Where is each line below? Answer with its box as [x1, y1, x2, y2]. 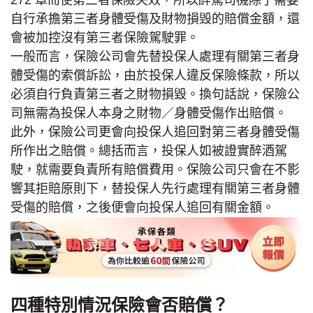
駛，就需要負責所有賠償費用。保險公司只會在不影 [10, 162, 300, 177]
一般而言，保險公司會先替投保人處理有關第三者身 [10, 49, 300, 64]
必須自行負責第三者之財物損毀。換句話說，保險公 [10, 87, 300, 101]
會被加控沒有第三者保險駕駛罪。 [10, 30, 199, 45]
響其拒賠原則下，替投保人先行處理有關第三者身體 [10, 181, 300, 196]
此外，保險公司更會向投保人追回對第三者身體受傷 [10, 124, 300, 139]
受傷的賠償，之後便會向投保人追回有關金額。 [10, 200, 275, 214]
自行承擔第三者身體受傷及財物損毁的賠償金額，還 [10, 11, 300, 26]
